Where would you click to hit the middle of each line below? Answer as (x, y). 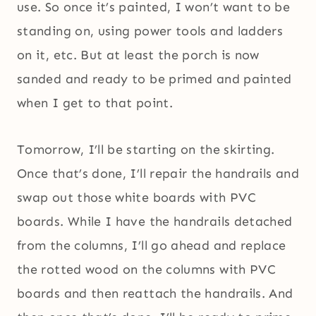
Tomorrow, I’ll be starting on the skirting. (146, 150)
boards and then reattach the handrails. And (155, 294)
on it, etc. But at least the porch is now (138, 55)
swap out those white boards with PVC (136, 198)
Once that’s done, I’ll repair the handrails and (158, 174)
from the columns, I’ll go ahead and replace (152, 246)
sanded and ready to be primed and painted (154, 79)
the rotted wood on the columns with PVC (147, 270)
